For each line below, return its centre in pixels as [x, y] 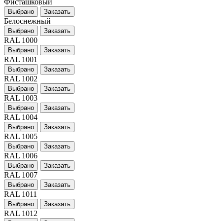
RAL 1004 [21, 117]
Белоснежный [27, 21]
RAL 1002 [21, 78]
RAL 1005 [21, 136]
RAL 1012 [21, 213]
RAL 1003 [21, 98]
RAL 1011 [20, 194]
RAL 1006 [21, 155]
